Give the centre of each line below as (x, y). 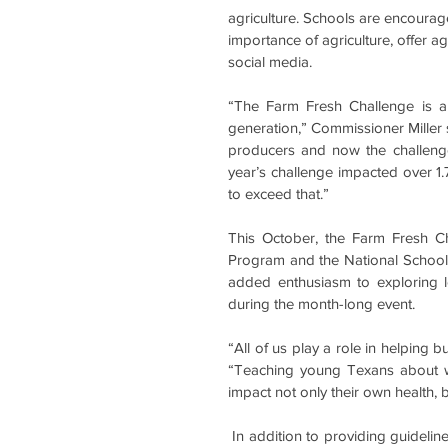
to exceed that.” (278, 193)
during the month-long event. (323, 303)
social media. (270, 61)
